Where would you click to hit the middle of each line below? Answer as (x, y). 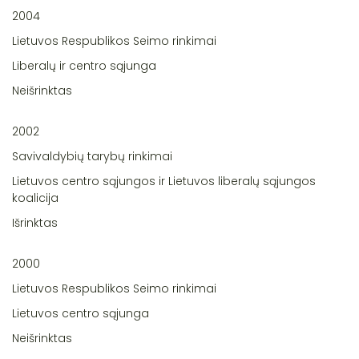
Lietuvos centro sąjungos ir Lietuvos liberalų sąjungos (164, 182)
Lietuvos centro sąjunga (81, 314)
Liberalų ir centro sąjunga (84, 66)
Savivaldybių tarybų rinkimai (92, 157)
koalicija (35, 198)
